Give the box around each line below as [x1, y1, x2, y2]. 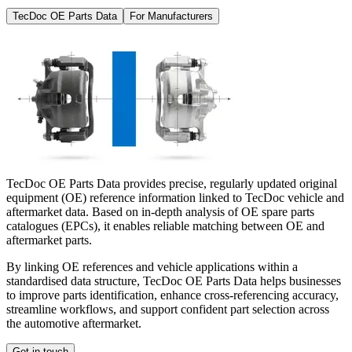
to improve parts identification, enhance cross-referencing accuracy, [6, 288, 339, 302]
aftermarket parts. [6, 233, 92, 247]
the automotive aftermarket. [6, 317, 141, 331]
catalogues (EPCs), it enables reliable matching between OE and [6, 219, 324, 233]
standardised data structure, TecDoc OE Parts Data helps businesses [6, 274, 341, 288]
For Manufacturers [130, 10, 213, 23]
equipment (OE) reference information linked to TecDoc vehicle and [6, 191, 344, 205]
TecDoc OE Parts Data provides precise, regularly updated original [6, 177, 337, 191]
